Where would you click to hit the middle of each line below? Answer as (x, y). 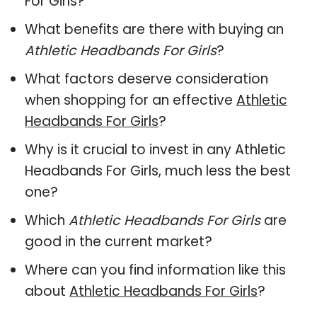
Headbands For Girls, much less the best (158, 171)
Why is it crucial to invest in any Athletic (155, 149)
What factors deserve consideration (146, 79)
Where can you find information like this (155, 270)
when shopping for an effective (131, 100)
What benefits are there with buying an (154, 29)
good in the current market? (119, 241)
